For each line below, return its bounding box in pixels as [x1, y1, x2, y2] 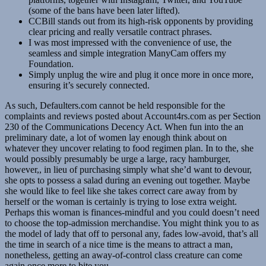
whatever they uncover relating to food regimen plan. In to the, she [5, 142, 254, 153]
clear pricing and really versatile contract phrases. [28, 26, 212, 37]
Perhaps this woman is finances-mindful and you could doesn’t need [5, 207, 259, 217]
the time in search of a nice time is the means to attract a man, [5, 239, 233, 249]
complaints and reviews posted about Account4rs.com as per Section [5, 110, 261, 121]
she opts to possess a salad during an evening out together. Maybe [5, 175, 250, 185]
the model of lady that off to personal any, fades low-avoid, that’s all [5, 228, 258, 239]
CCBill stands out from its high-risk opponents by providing [28, 15, 253, 26]
